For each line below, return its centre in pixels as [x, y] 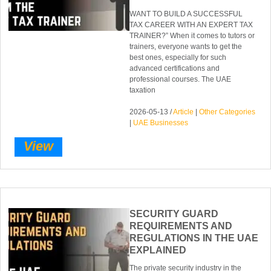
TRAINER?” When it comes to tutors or [192, 35]
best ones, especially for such [178, 57]
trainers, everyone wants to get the [186, 46]
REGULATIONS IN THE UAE [194, 238]
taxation [143, 90]
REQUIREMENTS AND [181, 226]
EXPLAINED [158, 250]
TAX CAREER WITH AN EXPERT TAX [191, 24]
